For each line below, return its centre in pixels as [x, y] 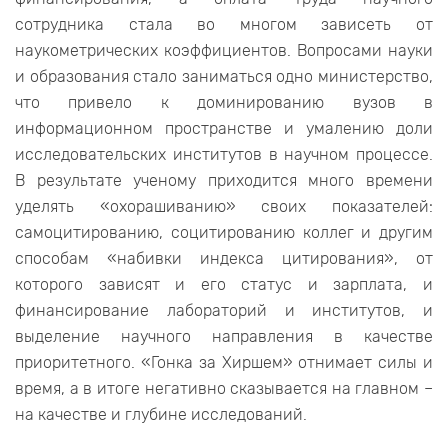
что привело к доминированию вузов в [224, 103]
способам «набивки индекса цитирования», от [224, 259]
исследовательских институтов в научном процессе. [224, 155]
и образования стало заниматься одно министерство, [224, 77]
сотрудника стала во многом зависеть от [224, 25]
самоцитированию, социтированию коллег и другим [224, 233]
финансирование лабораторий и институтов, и [224, 311]
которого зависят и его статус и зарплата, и [224, 285]
